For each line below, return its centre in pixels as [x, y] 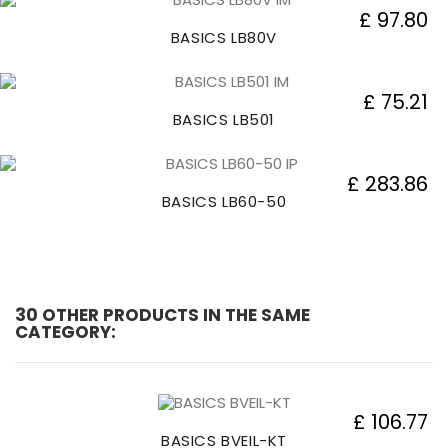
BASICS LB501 [224, 120]
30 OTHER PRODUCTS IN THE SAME [162, 315]
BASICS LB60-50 [224, 202]
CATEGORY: [65, 332]
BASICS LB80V [224, 38]
